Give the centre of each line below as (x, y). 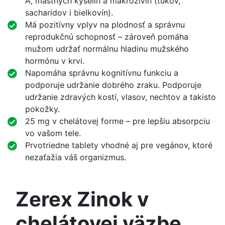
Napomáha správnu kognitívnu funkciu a (102, 73)
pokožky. (43, 109)
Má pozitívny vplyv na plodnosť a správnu (105, 25)
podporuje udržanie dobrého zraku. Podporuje (114, 85)
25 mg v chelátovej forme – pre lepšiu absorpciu (118, 121)
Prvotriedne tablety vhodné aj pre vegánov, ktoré (119, 145)
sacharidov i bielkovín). (69, 13)
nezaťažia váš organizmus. (76, 157)
